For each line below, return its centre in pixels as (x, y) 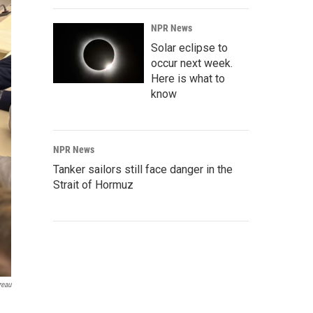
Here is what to (188, 79)
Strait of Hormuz (93, 185)
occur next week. (192, 63)
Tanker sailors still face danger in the (143, 169)
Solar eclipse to (189, 48)
